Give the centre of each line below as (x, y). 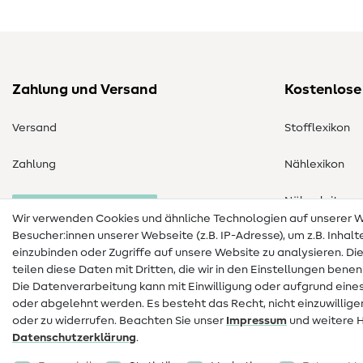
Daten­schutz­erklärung (74, 338)
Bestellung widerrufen (85, 208)
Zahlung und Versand (85, 90)
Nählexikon (314, 165)
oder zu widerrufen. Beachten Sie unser (119, 321)
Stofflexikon (317, 128)
